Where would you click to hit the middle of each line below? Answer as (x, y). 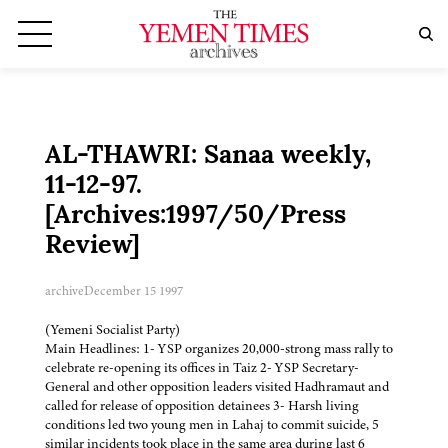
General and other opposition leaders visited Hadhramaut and (217, 387)
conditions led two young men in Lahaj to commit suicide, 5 (212, 425)
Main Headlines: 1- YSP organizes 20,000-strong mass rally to (219, 349)
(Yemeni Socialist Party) (112, 330)
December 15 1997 (133, 291)
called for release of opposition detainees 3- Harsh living (202, 406)
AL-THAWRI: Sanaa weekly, (208, 157)
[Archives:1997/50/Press (195, 217)
